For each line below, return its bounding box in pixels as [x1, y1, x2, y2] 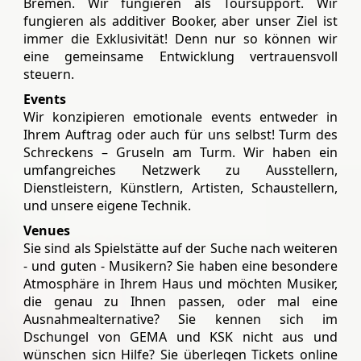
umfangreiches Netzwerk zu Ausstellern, [23, 160, 338, 179]
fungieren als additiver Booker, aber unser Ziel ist [23, 11, 338, 30]
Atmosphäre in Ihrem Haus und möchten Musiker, [23, 274, 338, 293]
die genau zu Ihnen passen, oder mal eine [23, 292, 338, 310]
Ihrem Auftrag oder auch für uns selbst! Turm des [23, 125, 338, 143]
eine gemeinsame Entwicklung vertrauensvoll [23, 47, 338, 65]
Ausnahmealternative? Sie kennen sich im [23, 309, 338, 328]
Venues [23, 221, 70, 239]
